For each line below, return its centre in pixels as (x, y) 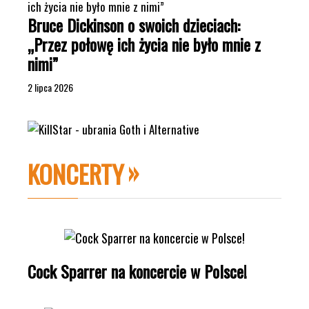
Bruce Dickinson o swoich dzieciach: (134, 25)
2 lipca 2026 (50, 87)
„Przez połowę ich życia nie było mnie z (144, 44)
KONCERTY (76, 173)
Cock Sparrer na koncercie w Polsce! (137, 271)
